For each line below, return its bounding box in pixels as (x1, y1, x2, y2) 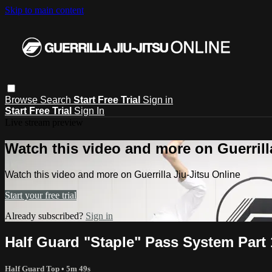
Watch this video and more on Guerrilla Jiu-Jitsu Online (5, 169, 240, 180)
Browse (5, 94, 40, 105)
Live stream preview (5, 117, 83, 127)
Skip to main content (5, 5, 84, 15)
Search (40, 94, 73, 105)
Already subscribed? (5, 210, 86, 221)
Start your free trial (5, 189, 76, 200)
